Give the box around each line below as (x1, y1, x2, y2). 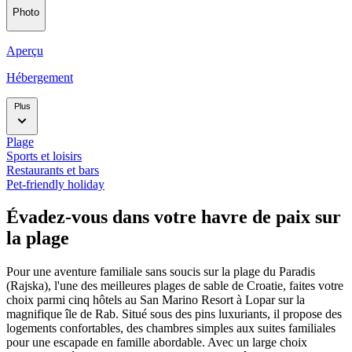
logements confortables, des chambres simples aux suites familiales (6, 321, 335, 335)
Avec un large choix (207, 335, 307, 350)
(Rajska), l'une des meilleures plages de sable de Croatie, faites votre (6, 279, 343, 293)
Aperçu (6, 43, 43, 57)
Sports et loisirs (6, 148, 82, 163)
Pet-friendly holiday (6, 177, 104, 191)
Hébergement (6, 70, 73, 84)
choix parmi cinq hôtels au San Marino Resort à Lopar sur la (6, 293, 305, 307)
